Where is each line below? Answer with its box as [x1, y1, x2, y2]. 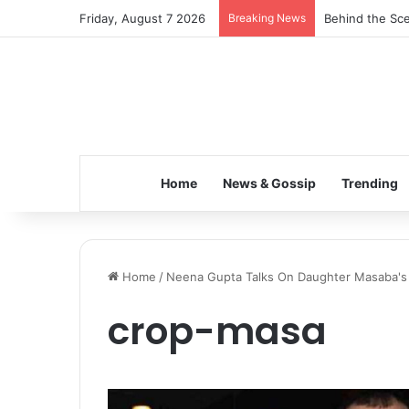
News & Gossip [222, 175, 316, 191]
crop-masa [108, 305, 327, 357]
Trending [341, 175, 398, 191]
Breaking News [228, 11, 306, 25]
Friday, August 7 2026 [79, 11, 205, 26]
